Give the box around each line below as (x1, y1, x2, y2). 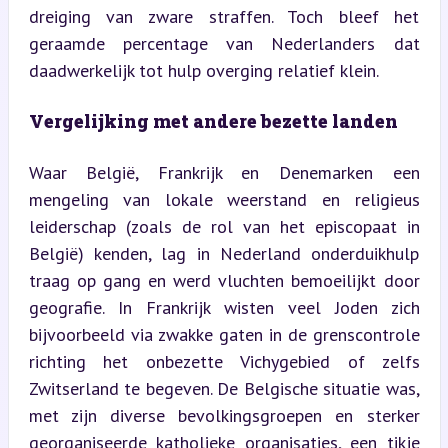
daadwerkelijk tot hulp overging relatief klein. (28, 58, 379, 82)
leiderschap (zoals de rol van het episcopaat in (28, 214, 420, 238)
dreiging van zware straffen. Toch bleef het (28, 4, 420, 28)
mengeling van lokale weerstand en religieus (28, 187, 420, 211)
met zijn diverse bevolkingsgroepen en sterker (28, 403, 420, 427)
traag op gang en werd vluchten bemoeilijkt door (28, 268, 420, 292)
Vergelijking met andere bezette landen (28, 108, 398, 133)
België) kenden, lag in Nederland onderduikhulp (28, 241, 420, 265)
